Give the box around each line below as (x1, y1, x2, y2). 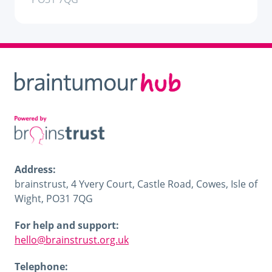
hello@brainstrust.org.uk (15, 233, 129, 246)
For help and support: (15, 219, 119, 232)
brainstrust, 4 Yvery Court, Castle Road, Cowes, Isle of (15, 177, 257, 191)
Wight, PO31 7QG (15, 192, 93, 205)
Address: (15, 163, 56, 176)
